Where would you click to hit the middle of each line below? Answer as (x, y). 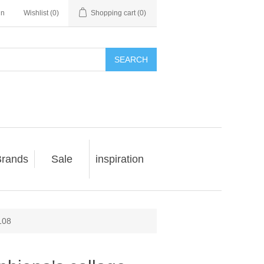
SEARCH (131, 60)
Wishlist (36, 13)
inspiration (119, 159)
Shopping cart (113, 13)
